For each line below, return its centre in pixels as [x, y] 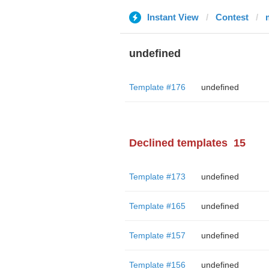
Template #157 [157, 235]
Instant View [173, 17]
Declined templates [178, 143]
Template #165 [157, 206]
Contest [232, 17]
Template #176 [157, 87]
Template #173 [157, 177]
